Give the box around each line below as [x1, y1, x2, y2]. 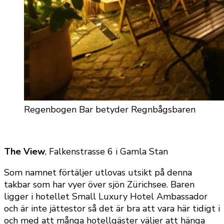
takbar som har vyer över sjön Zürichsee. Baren [4, 178, 194, 191]
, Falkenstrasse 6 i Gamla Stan [45, 145, 168, 158]
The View [4, 145, 45, 158]
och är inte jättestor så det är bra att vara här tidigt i [4, 202, 220, 215]
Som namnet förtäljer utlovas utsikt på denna [4, 166, 192, 179]
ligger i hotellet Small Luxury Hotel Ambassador [4, 190, 207, 203]
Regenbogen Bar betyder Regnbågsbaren [24, 103, 195, 116]
